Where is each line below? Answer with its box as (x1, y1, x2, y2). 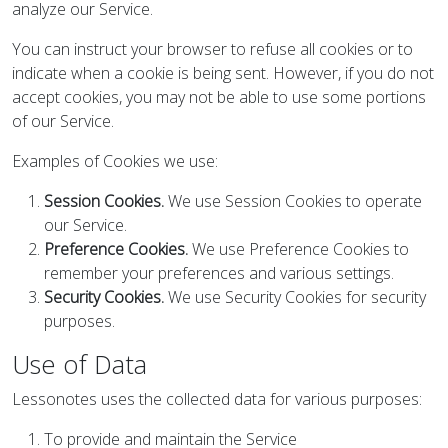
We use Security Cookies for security (164, 286, 426, 308)
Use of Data (12, 347, 147, 381)
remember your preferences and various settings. (44, 262, 394, 284)
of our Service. (12, 110, 114, 132)
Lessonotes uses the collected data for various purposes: (12, 388, 422, 410)
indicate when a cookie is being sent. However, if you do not (12, 62, 434, 84)
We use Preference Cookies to (188, 238, 409, 260)
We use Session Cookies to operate (164, 190, 422, 212)
